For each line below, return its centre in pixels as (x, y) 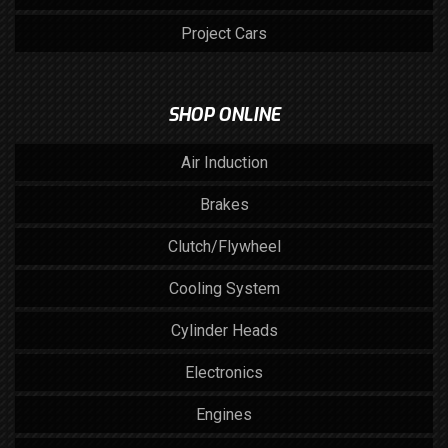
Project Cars (224, 33)
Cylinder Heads (224, 330)
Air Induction (224, 162)
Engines (224, 414)
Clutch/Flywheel (224, 246)
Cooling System (224, 288)
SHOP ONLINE (224, 115)
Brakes (224, 204)
